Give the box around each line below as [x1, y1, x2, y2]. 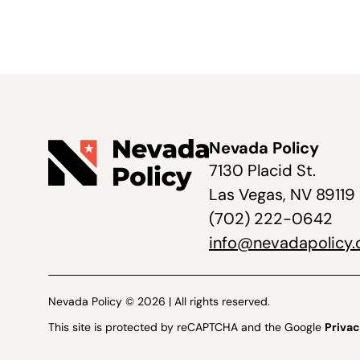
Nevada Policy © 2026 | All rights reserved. [48, 294, 270, 309]
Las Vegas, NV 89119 [209, 184, 355, 206]
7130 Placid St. [209, 160, 316, 182]
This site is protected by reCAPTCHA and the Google [48, 320, 325, 335]
